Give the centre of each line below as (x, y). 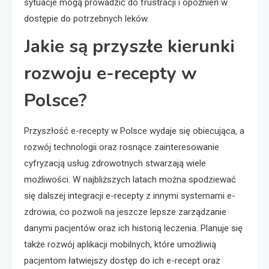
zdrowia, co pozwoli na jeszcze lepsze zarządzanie (125, 212)
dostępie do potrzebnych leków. (86, 18)
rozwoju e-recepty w (110, 73)
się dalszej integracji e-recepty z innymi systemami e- (130, 195)
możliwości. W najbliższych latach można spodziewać (130, 179)
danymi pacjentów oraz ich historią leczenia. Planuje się (133, 228)
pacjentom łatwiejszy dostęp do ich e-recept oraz (122, 260)
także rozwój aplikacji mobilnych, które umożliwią (120, 244)
